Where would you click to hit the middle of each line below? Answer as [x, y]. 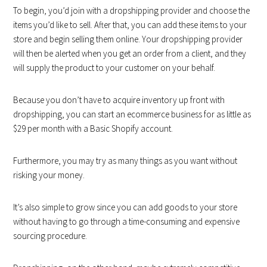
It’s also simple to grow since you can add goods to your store [125, 207]
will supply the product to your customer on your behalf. [114, 67]
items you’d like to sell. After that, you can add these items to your [130, 24]
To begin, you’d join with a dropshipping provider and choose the [132, 10]
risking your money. [49, 175]
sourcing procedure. [50, 235]
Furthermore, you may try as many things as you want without [125, 160]
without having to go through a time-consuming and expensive [127, 221]
